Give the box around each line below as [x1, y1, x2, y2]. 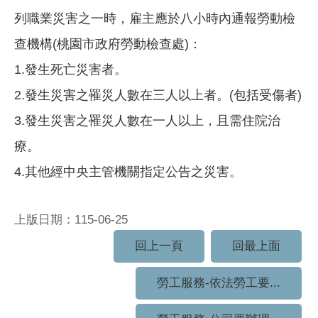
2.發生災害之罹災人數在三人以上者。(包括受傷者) [14, 87, 302, 103]
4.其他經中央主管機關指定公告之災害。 [14, 164, 242, 180]
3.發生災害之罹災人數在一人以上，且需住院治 [14, 113, 280, 128]
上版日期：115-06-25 [14, 213, 128, 227]
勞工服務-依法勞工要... [157, 276, 280, 290]
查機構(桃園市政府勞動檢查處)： [14, 36, 202, 52]
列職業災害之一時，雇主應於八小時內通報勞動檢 [14, 11, 295, 26]
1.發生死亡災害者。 [14, 62, 127, 77]
